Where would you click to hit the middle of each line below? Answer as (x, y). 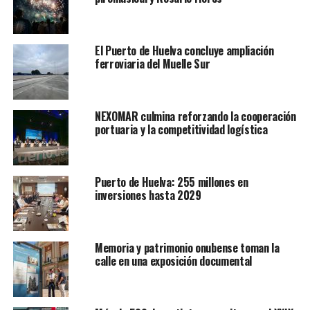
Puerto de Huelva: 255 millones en (171, 182)
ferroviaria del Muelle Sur (152, 63)
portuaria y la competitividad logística (181, 129)
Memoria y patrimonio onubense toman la (187, 247)
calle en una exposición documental (173, 261)
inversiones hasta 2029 (148, 195)
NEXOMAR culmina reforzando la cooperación (195, 116)
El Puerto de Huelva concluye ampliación (184, 50)
